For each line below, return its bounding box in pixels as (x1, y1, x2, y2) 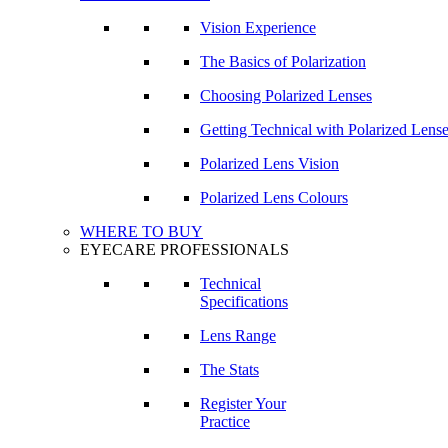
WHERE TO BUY (80, 223, 203, 240)
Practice (200, 413, 250, 430)
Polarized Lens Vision (200, 155, 339, 172)
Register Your (200, 395, 286, 412)
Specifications (200, 293, 288, 310)
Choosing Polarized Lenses (200, 87, 372, 104)
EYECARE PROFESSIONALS (80, 241, 289, 258)
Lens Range (200, 327, 276, 344)
